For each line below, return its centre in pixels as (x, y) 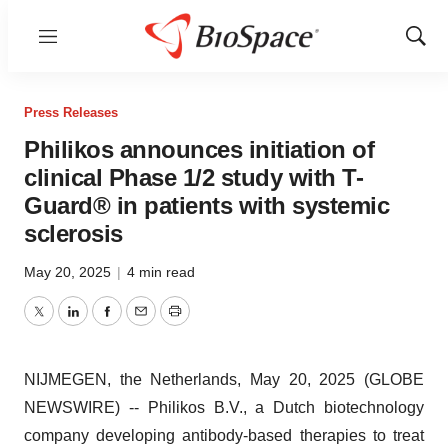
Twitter (61, 323)
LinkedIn (102, 323)
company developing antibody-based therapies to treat (224, 435)
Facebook (141, 323)
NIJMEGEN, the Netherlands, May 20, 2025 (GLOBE (224, 379)
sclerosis (73, 233)
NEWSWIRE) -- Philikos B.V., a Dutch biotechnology (224, 407)
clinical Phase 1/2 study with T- (193, 177)
